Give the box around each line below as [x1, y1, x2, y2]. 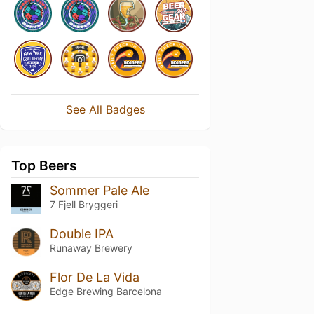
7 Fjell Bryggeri [49, 198, 118, 210]
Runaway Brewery [49, 241, 132, 254]
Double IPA [49, 226, 114, 241]
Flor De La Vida [49, 269, 139, 285]
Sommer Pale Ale [49, 183, 149, 198]
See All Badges [65, 102, 145, 116]
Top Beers [11, 157, 77, 174]
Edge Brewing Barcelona [49, 285, 162, 297]
